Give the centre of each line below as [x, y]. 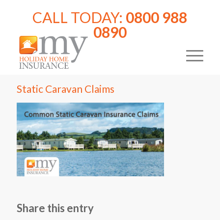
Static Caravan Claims [65, 89]
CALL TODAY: [79, 17]
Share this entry [55, 208]
